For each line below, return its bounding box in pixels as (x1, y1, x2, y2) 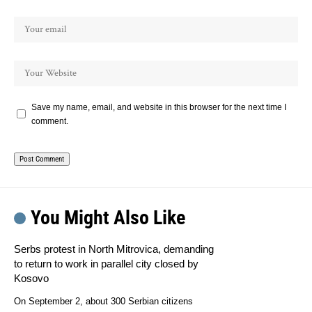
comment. (31, 116, 68, 126)
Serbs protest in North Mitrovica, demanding (14, 242, 214, 255)
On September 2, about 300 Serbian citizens (14, 295, 193, 306)
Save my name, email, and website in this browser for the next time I (31, 102, 286, 112)
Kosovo (14, 272, 49, 284)
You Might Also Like (30, 205, 185, 229)
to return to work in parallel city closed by (14, 257, 198, 270)
